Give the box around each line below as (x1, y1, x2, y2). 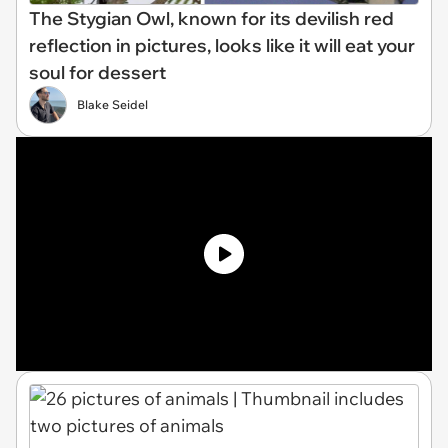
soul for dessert (29, 60, 166, 84)
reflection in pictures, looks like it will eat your (29, 33, 415, 57)
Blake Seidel (77, 96, 148, 112)
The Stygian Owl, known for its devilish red (29, 6, 394, 30)
